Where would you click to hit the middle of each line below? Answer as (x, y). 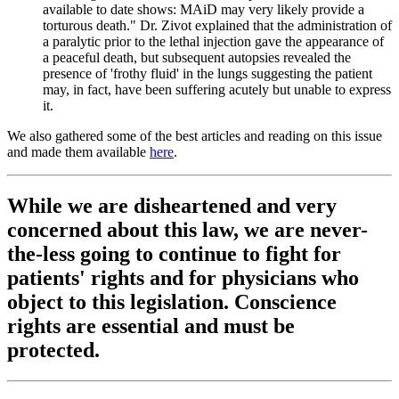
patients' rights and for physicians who (183, 278)
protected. (53, 350)
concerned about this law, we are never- (187, 230)
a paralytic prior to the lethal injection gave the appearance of (213, 42)
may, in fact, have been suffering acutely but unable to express (217, 90)
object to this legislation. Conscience (172, 302)
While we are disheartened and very (172, 206)
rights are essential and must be (151, 326)
